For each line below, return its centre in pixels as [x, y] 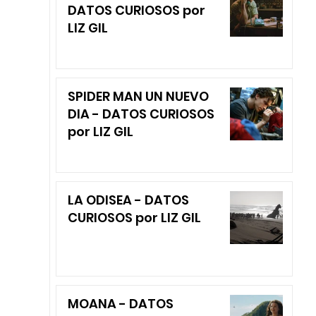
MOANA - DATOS [120, 304]
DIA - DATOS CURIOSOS [141, 114]
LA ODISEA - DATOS [128, 200]
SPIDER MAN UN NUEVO [138, 96]
